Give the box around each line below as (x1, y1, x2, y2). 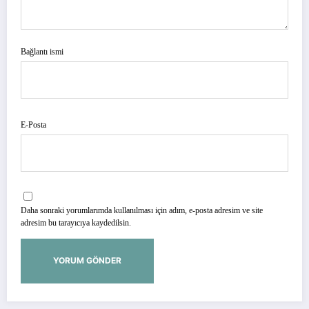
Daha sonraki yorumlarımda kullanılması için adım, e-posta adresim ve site (21, 205, 263, 215)
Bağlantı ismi (21, 47, 63, 57)
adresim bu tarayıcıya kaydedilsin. (21, 217, 131, 228)
